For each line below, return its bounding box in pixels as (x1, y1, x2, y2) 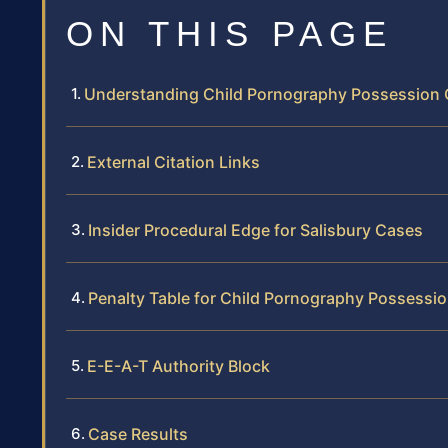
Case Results (88, 423, 188, 444)
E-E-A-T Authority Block (87, 355, 270, 376)
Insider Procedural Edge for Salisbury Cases (88, 219, 423, 240)
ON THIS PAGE (66, 13, 393, 53)
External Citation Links (87, 151, 260, 172)
